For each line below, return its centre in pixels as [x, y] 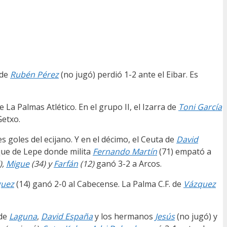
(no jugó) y [196, 217]
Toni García [200, 107]
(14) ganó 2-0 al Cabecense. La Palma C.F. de [99, 184]
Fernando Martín [125, 152]
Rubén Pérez [34, 75]
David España [67, 217]
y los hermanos [124, 217]
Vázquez [200, 184]
